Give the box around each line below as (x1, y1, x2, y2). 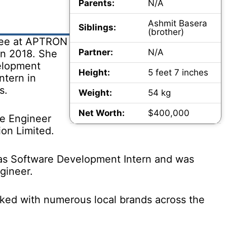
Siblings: (78, 22, 116, 32)
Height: (78, 67, 110, 78)
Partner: (78, 47, 113, 57)
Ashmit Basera (147, 18, 207, 28)
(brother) (147, 27, 184, 37)
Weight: (78, 88, 112, 98)
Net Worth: (78, 108, 125, 118)
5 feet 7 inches (147, 67, 208, 78)
